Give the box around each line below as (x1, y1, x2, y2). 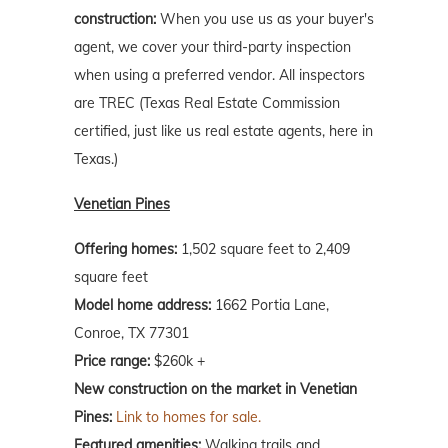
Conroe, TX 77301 (74, 324, 189, 343)
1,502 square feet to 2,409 (177, 240, 350, 259)
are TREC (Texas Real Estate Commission (74, 94, 340, 113)
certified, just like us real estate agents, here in (74, 122, 373, 141)
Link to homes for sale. (116, 408, 261, 427)
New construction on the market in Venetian (74, 380, 357, 399)
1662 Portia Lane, (211, 296, 329, 315)
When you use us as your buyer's (160, 10, 374, 29)
